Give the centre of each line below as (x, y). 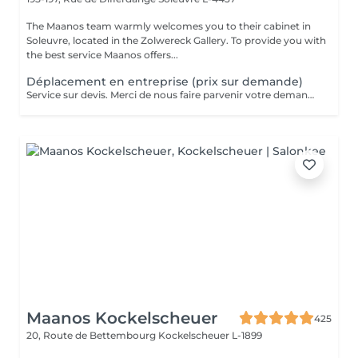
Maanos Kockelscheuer (122, 318)
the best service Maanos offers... (102, 55)
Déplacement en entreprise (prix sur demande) (165, 82)
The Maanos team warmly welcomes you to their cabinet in (169, 26)
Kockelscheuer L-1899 (210, 335)
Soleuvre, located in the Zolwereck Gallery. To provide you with (176, 40)
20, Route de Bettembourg (92, 335)
